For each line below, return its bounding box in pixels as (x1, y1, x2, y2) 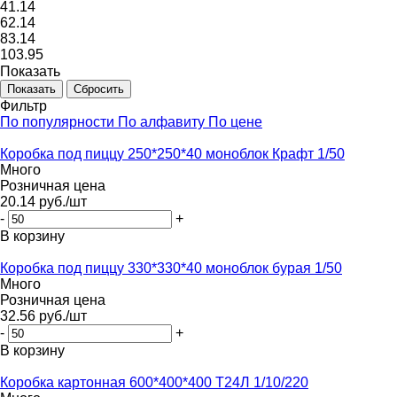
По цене (208, 113, 262, 129)
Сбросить (74, 82, 124, 96)
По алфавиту (118, 113, 205, 129)
